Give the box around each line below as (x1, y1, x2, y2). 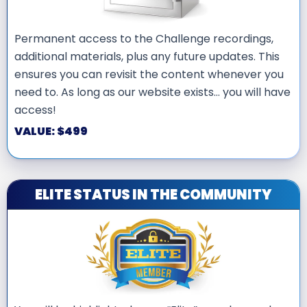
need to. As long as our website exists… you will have (14, 84, 291, 100)
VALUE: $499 (14, 123, 88, 139)
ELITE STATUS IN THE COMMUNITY (35, 184, 272, 204)
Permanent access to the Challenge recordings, (14, 30, 273, 47)
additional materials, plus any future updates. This (14, 48, 280, 64)
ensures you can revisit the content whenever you (14, 66, 284, 82)
